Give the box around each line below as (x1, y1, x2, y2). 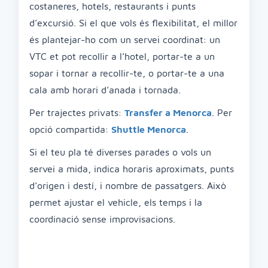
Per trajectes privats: (29, 107, 124, 118)
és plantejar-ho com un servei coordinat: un (29, 34, 220, 45)
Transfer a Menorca (124, 107, 212, 118)
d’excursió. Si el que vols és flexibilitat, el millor (29, 17, 237, 28)
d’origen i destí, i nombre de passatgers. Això (29, 180, 226, 191)
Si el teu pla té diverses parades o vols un (29, 147, 211, 157)
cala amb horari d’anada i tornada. (29, 84, 181, 95)
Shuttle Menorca (111, 124, 186, 135)
